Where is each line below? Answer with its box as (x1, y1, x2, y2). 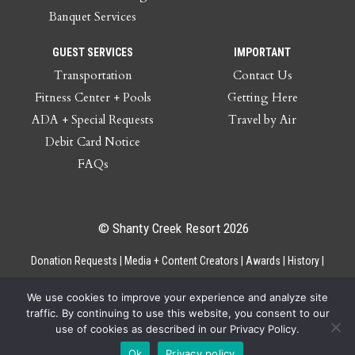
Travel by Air (228, 112, 296, 128)
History (288, 254, 319, 268)
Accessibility (142, 277, 200, 290)
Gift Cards (21, 277, 65, 290)
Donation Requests (31, 254, 117, 268)
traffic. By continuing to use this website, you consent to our (25, 307, 330, 319)
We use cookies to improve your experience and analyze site (27, 291, 328, 303)
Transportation (53, 67, 132, 84)
